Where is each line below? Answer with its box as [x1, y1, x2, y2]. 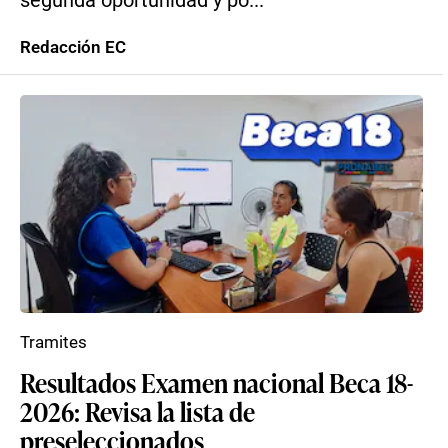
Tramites [20, 332, 87, 352]
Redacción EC [20, 37, 126, 57]
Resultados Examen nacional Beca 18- [20, 364, 413, 400]
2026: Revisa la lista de [20, 393, 255, 429]
